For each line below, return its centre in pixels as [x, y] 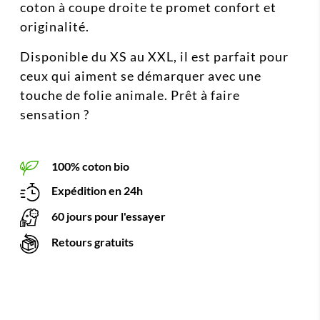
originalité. [55, 27]
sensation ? [55, 115]
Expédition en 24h [96, 190]
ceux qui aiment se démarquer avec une [141, 76]
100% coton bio [89, 166]
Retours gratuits [91, 241]
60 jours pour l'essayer [107, 216]
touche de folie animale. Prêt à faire [130, 95]
